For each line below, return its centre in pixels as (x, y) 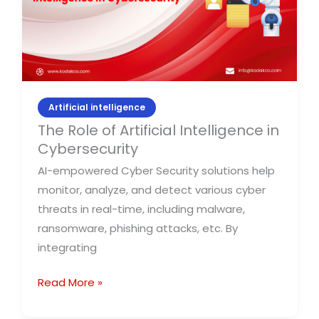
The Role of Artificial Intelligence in (159, 130)
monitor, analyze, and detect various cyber (152, 189)
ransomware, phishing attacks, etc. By (138, 228)
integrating (68, 247)
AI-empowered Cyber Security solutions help (157, 170)
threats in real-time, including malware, (142, 209)
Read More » (70, 283)
